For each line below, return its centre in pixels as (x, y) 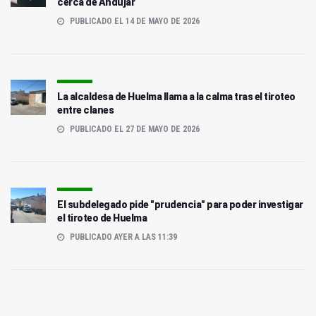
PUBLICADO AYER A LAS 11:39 (122, 237)
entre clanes (85, 110)
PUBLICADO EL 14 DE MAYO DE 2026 (134, 22)
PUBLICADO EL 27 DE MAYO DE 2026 (134, 129)
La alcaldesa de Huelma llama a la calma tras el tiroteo (176, 97)
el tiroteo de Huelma (102, 218)
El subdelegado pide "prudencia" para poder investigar (180, 205)
